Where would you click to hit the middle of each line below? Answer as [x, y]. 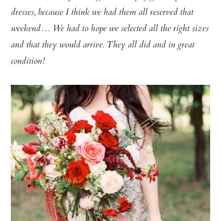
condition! [28, 61]
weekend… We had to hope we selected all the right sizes [110, 29]
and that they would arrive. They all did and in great [103, 45]
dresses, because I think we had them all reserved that [102, 13]
